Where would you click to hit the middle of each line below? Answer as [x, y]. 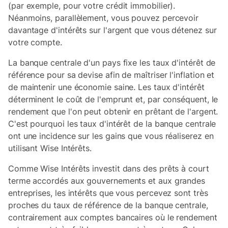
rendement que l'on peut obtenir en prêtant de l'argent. [113, 111]
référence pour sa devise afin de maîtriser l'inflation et [111, 75]
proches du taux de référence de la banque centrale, [108, 205]
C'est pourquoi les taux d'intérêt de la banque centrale [112, 123]
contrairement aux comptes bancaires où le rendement [113, 217]
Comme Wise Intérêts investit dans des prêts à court [109, 168]
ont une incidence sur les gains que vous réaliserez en [111, 136]
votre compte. [35, 42]
